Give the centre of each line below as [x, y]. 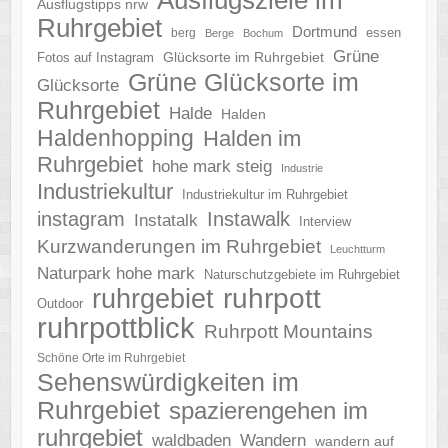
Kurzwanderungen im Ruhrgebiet [178, 245]
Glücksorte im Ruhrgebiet [243, 56]
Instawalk [248, 218]
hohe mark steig [211, 165]
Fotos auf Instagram [95, 57]
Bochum [262, 32]
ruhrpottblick [115, 327]
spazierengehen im [268, 410]
